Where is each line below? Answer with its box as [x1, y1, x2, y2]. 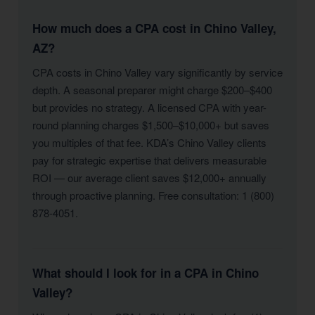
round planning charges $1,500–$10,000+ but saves [32, 117, 269, 132]
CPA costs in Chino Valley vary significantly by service [32, 65, 283, 79]
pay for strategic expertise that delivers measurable [32, 153, 266, 167]
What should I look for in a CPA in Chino [32, 264, 259, 281]
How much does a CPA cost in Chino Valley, [32, 20, 276, 37]
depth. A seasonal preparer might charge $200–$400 [32, 82, 272, 97]
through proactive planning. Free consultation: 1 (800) [32, 188, 274, 202]
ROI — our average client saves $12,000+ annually [32, 170, 266, 185]
